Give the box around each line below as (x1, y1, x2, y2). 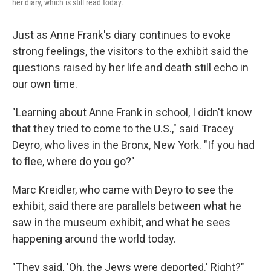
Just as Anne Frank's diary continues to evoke (12, 28, 231, 41)
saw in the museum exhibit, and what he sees (12, 216, 230, 229)
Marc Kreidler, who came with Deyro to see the (12, 183, 233, 196)
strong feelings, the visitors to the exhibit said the (12, 45, 249, 57)
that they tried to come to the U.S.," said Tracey (12, 122, 234, 135)
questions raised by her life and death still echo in (12, 61, 249, 74)
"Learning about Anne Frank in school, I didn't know (12, 106, 252, 119)
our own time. (12, 77, 77, 90)
